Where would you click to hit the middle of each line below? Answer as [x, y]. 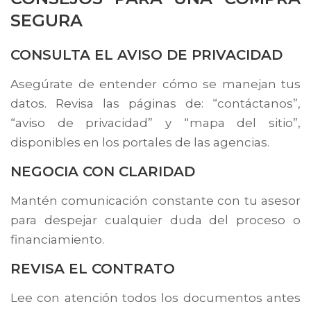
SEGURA [47, 20]
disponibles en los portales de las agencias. [140, 142]
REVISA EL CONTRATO [93, 268]
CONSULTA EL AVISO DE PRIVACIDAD [146, 54]
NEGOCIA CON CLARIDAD [103, 171]
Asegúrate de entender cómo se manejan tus [155, 84]
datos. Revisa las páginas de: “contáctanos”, [155, 103]
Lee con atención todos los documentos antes [155, 297]
